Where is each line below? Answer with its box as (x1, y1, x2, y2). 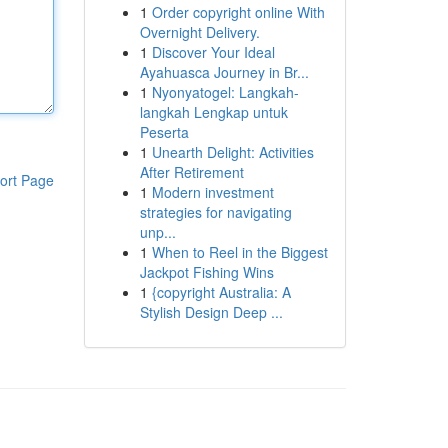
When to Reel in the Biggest (151, 242, 328, 262)
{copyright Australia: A (151, 282, 291, 302)
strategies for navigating (139, 202, 292, 222)
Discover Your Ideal (151, 42, 275, 62)
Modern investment (151, 182, 274, 202)
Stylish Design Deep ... (139, 302, 283, 322)
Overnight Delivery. (139, 22, 260, 42)
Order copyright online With (151, 2, 325, 22)
